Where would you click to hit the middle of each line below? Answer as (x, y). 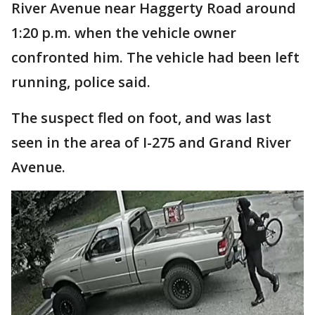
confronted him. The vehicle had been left (155, 58)
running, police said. (81, 82)
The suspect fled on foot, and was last (141, 118)
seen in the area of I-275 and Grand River (151, 143)
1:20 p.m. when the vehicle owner (124, 33)
